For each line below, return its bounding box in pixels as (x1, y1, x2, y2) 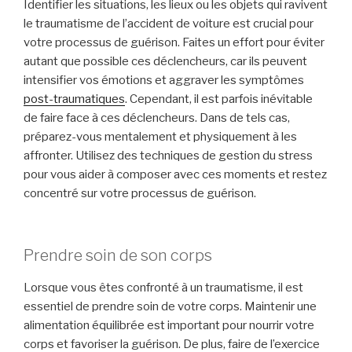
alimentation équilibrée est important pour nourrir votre (24, 317, 314, 332)
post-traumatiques (24, 92, 125, 107)
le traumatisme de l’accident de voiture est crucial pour (24, 16, 313, 31)
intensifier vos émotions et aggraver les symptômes (24, 73, 304, 88)
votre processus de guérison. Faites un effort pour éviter (24, 35, 324, 50)
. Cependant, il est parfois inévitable (125, 92, 313, 107)
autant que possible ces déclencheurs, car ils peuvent (24, 54, 307, 69)
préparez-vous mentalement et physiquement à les (24, 130, 297, 145)
